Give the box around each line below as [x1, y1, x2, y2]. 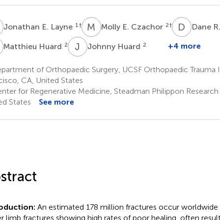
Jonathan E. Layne [3, 22, 75, 31]
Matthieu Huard [3, 41, 64, 51]
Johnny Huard [87, 41, 142, 51]
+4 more [167, 41, 201, 51]
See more [38, 97, 74, 107]
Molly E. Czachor [101, 22, 165, 31]
